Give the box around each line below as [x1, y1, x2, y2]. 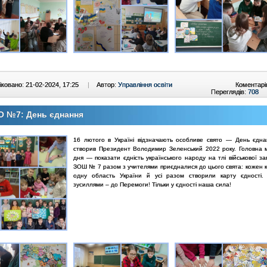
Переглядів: [211, 88, 248, 95]
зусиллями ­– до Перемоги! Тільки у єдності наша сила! [73, 181, 231, 188]
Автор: [97, 81, 118, 88]
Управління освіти [118, 81, 172, 88]
